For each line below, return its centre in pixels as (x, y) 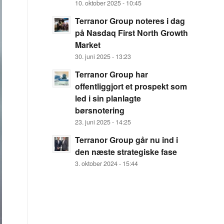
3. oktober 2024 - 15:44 (107, 163)
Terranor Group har (112, 74)
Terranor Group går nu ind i (127, 140)
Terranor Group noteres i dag (130, 21)
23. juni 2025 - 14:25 (103, 122)
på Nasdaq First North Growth (132, 33)
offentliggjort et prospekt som (131, 86)
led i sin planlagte (108, 98)
